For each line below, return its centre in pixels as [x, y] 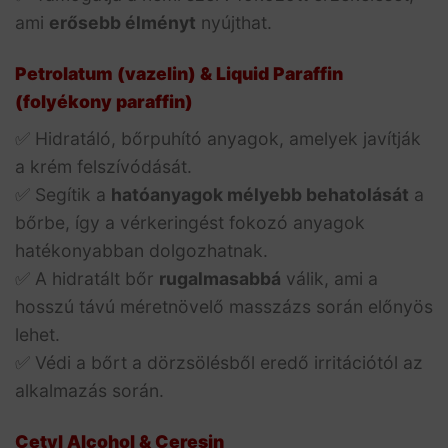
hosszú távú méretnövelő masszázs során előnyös [224, 306]
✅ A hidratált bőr [87, 278]
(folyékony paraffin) [104, 102]
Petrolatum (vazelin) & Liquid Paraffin [179, 74]
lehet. [37, 334]
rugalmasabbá [220, 278]
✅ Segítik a [63, 194]
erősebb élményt [122, 23]
